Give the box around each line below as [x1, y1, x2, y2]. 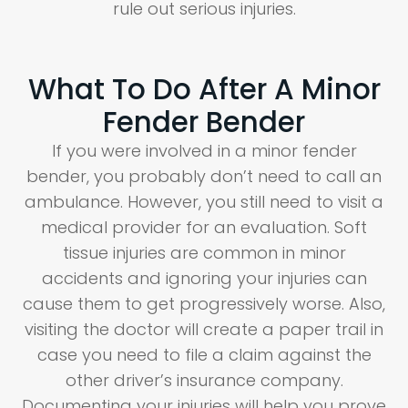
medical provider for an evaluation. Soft [41, 216, 367, 240]
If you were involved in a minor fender [51, 139, 357, 163]
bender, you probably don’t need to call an [26, 165, 382, 189]
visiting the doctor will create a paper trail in [25, 318, 383, 342]
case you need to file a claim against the [36, 343, 372, 367]
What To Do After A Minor [27, 69, 381, 110]
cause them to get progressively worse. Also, [23, 292, 385, 316]
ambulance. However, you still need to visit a [25, 190, 383, 214]
